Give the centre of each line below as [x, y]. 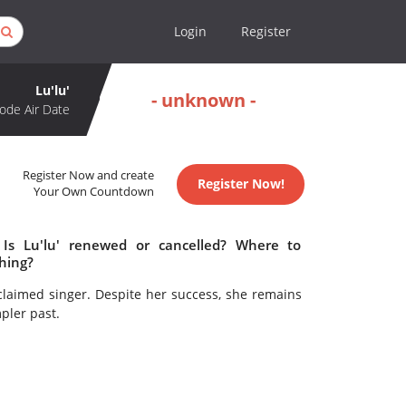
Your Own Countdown [94, 192]
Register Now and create [89, 176]
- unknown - [203, 100]
